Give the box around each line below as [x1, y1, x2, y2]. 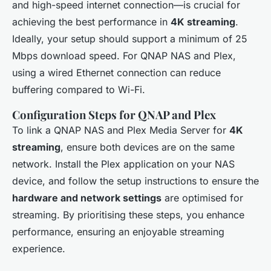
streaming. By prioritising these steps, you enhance [12, 209, 244, 221]
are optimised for [162, 192, 243, 204]
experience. [12, 243, 65, 255]
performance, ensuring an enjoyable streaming [12, 226, 224, 238]
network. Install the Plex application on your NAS [12, 158, 235, 171]
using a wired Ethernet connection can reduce [12, 67, 221, 79]
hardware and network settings [12, 192, 162, 204]
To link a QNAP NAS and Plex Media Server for [12, 124, 229, 137]
